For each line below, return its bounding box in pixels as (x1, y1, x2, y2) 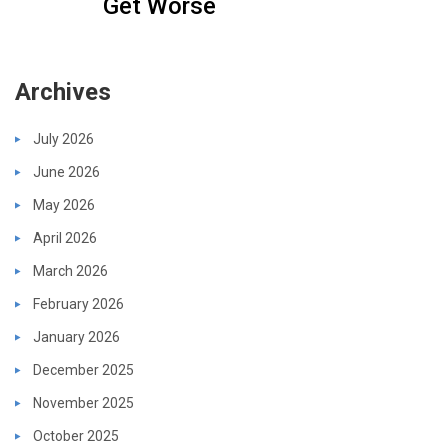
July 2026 (33, 130, 94, 147)
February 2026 (33, 295, 124, 312)
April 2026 (33, 229, 97, 246)
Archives (15, 77, 111, 106)
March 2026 (33, 262, 108, 279)
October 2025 (33, 427, 119, 444)
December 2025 (33, 361, 134, 378)
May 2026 (33, 196, 95, 213)
